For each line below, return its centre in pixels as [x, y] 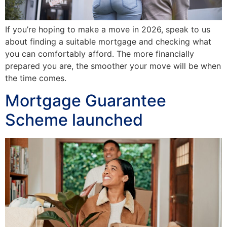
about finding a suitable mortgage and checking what [108, 41]
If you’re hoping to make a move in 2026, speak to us [108, 29]
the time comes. [36, 78]
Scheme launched [74, 120]
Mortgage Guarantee [86, 101]
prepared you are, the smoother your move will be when [113, 66]
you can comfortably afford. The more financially [100, 53]
